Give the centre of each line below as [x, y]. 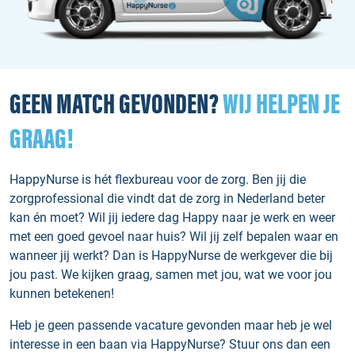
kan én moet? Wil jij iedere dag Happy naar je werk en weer [172, 218]
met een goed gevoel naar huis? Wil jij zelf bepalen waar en [174, 237]
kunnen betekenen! [62, 294]
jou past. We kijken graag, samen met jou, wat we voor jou [171, 275]
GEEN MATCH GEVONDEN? [116, 105]
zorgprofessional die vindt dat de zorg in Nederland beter [167, 199]
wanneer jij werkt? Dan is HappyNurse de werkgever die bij [171, 256]
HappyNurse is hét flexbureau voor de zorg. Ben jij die [158, 180]
